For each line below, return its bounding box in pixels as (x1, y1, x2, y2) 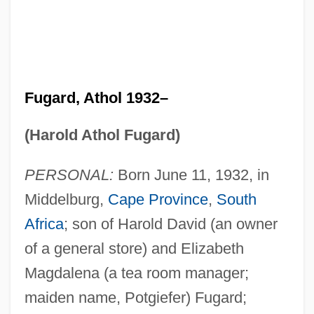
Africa (24, 214, 64, 233)
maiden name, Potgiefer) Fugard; (24, 288, 247, 306)
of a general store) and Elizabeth (24, 239, 244, 257)
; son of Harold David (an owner (63, 214, 278, 233)
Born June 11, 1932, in (113, 165, 269, 184)
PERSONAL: (24, 165, 114, 184)
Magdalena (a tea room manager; (24, 264, 249, 282)
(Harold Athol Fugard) (24, 125, 180, 144)
